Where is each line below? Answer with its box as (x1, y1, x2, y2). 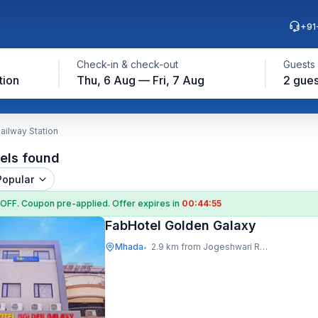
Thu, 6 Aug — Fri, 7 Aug (76, 73, 204, 87)
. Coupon (17, 198, 57, 209)
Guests (283, 58, 315, 70)
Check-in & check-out (76, 58, 178, 70)
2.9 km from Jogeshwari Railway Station (151, 241, 260, 252)
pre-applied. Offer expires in (57, 198, 182, 209)
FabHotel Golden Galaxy (105, 218, 256, 233)
